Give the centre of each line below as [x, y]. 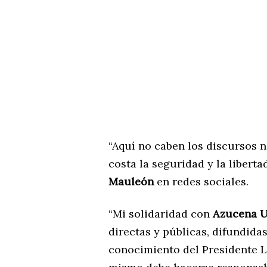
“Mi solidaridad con [161, 213]
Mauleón [131, 181]
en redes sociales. [201, 181]
